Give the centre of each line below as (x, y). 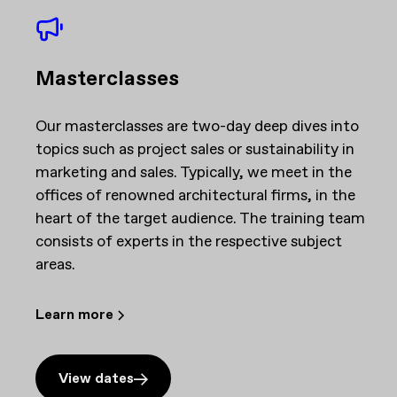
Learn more (74, 315)
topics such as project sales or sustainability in (195, 149)
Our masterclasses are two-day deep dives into (197, 126)
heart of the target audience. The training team (200, 218)
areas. (55, 265)
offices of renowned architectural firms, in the (195, 195)
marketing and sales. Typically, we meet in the (194, 172)
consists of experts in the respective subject (189, 241)
